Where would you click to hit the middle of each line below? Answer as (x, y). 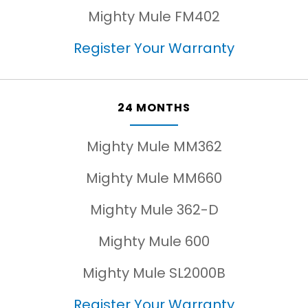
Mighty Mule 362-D (154, 210)
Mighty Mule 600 (154, 241)
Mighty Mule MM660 (154, 178)
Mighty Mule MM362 (154, 146)
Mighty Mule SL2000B (154, 273)
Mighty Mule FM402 (154, 16)
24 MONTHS (154, 108)
